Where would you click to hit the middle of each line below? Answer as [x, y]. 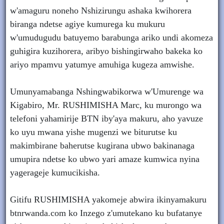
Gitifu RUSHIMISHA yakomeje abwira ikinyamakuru [108, 199]
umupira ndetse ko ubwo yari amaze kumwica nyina [105, 159]
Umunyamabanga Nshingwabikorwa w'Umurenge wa [108, 91]
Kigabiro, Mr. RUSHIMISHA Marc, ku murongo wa [106, 105]
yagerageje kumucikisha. [55, 172]
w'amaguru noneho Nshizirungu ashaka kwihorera [101, 10]
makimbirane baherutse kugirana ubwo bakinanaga [102, 145]
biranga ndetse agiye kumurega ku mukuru [87, 24]
